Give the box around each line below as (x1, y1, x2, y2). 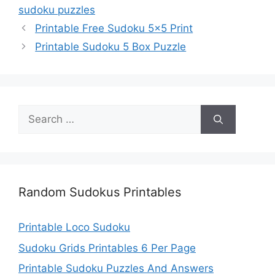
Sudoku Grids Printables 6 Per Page (18, 241, 196, 254)
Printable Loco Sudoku (18, 221, 130, 234)
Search (18, 106, 52, 118)
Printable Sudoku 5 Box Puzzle (35, 41, 187, 53)
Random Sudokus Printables (18, 185, 181, 200)
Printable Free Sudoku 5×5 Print (35, 22, 193, 35)
